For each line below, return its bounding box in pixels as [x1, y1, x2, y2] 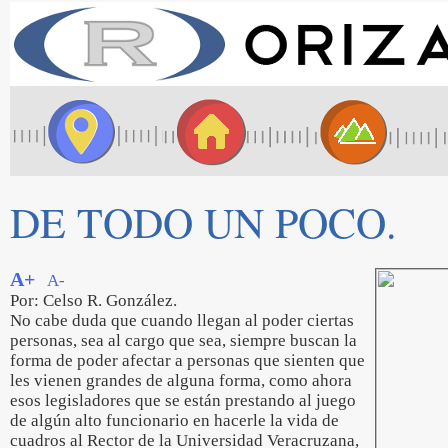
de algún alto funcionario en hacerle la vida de [10, 411, 339, 430]
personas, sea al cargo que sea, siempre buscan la [10, 331, 357, 350]
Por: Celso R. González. [10, 291, 177, 310]
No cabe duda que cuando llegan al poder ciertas [10, 311, 354, 330]
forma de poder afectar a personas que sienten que [10, 351, 365, 370]
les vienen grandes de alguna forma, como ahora [10, 371, 352, 390]
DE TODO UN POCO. [10, 194, 397, 250]
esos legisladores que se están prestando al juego [10, 391, 356, 410]
